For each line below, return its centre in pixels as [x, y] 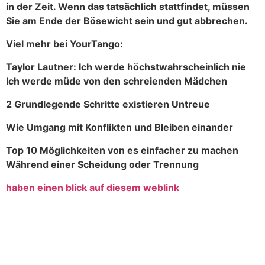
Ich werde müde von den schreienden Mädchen [117, 81]
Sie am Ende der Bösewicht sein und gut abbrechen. [127, 20]
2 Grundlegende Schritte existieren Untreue [108, 104]
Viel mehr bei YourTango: [64, 43]
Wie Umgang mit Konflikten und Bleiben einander [119, 127]
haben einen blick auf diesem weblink [93, 187]
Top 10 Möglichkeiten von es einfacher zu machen [122, 150]
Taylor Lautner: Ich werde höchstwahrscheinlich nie [126, 67]
